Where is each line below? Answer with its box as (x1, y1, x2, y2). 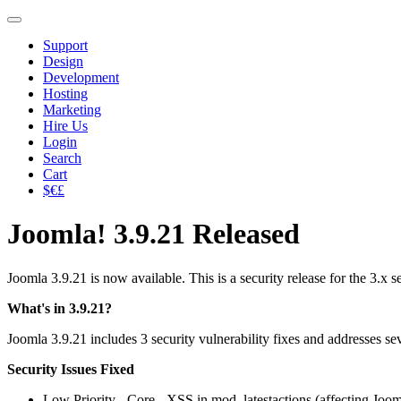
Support (43, 38, 88, 53)
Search (43, 150, 81, 166)
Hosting (43, 86, 88, 101)
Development (43, 70, 119, 85)
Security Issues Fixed (7, 361, 134, 377)
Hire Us (43, 118, 88, 133)
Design (43, 54, 83, 69)
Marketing (43, 102, 101, 117)
